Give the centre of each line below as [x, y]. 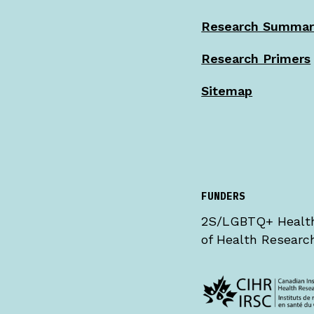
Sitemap [227, 91]
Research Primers [256, 59]
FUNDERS [224, 196]
